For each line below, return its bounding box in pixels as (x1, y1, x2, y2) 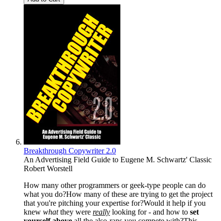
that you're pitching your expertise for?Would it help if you (24, 198, 206, 207)
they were (58, 207, 93, 216)
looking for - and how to (110, 207, 188, 216)
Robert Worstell (24, 164, 73, 173)
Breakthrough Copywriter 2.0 (24, 146, 116, 155)
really (93, 207, 110, 216)
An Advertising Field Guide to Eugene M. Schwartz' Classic (24, 155, 212, 164)
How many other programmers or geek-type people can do (24, 181, 206, 189)
